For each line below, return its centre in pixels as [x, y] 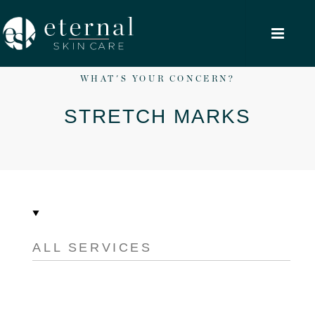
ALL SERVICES [92, 247]
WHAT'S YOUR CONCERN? [157, 79]
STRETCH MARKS [157, 116]
